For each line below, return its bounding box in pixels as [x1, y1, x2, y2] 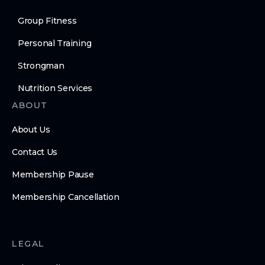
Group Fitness [18, 15, 77, 27]
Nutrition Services [18, 83, 92, 94]
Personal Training [18, 38, 92, 49]
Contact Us [12, 147, 58, 158]
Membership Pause [12, 169, 94, 180]
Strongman [18, 60, 64, 72]
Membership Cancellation [12, 192, 119, 203]
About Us [12, 124, 50, 135]
